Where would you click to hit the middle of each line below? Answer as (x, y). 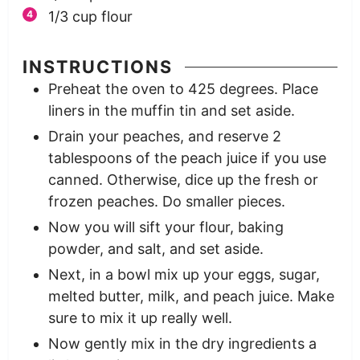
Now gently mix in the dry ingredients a (182, 344)
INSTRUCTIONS (97, 67)
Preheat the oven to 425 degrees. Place (183, 89)
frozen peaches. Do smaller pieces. (166, 202)
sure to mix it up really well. (140, 318)
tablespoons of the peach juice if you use (187, 158)
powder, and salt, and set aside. (155, 249)
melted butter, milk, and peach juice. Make (191, 297)
